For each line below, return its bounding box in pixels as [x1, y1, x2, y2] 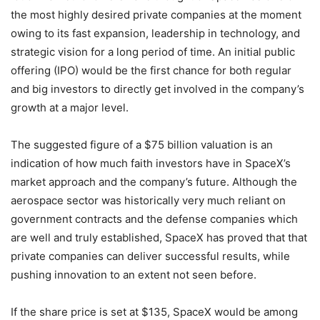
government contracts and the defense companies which [11, 212, 298, 226]
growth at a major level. [11, 101, 129, 114]
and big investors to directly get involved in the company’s [11, 82, 304, 96]
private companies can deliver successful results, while [11, 249, 290, 263]
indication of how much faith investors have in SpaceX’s [11, 156, 291, 170]
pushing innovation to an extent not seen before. [11, 268, 256, 281]
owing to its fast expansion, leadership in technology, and [11, 26, 300, 40]
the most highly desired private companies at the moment [11, 8, 301, 21]
